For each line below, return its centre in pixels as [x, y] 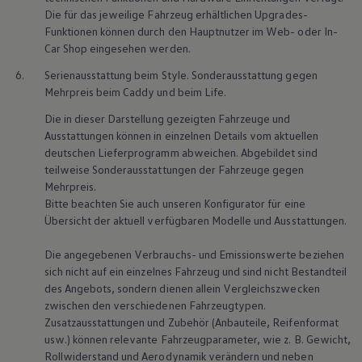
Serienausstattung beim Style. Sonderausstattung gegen [181, 75]
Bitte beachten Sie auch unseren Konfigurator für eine [175, 204]
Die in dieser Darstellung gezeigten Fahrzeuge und [167, 119]
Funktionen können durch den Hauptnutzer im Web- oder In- [191, 32]
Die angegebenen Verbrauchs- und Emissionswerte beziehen [194, 255]
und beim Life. [190, 92]
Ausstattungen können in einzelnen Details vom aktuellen [181, 136]
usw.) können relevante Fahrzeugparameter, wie [163, 339]
